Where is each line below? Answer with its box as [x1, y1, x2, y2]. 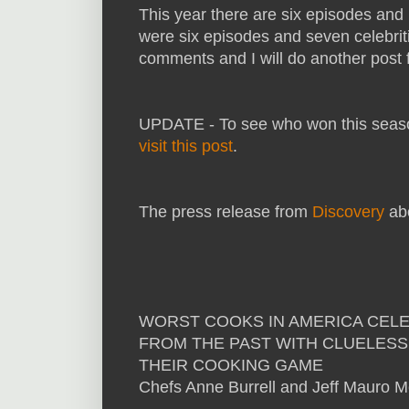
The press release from [139, 202, 312, 221]
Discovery [312, 202, 384, 221]
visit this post [139, 136, 233, 155]
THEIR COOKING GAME [139, 355, 323, 374]
